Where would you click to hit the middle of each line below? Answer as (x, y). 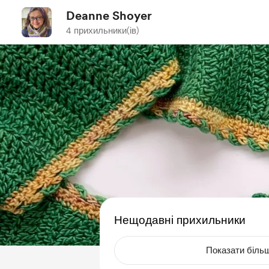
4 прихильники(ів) (103, 31)
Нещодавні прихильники (180, 220)
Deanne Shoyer (109, 16)
